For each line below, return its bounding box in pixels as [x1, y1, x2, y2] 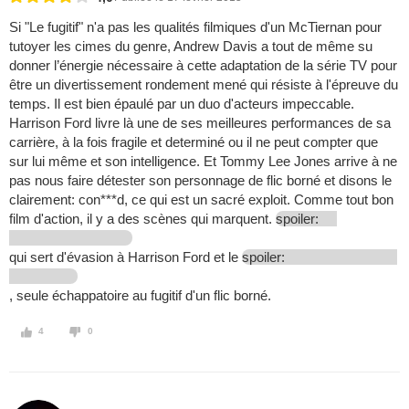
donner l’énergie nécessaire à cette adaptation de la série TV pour [9, 58, 397, 74]
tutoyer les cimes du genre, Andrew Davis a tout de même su [9, 38, 372, 55]
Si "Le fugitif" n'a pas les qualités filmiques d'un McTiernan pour [9, 19, 382, 36]
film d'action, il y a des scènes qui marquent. [9, 211, 276, 227]
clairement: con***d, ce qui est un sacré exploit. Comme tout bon [9, 192, 393, 208]
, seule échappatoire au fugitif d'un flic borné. [9, 288, 271, 304]
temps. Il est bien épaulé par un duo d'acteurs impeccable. [9, 96, 354, 112]
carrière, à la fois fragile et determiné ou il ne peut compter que [9, 134, 378, 151]
